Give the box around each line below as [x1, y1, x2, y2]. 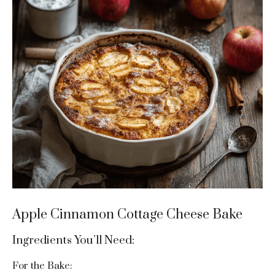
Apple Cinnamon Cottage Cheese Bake [12, 206, 242, 223]
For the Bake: [12, 260, 72, 273]
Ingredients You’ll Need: [12, 233, 134, 248]
